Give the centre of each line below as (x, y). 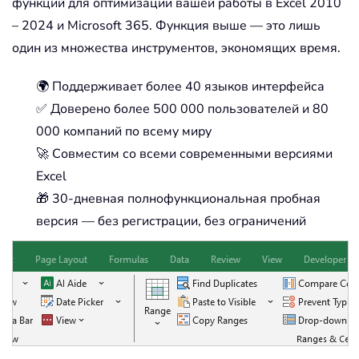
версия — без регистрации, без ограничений (171, 221)
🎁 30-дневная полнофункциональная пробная (178, 198)
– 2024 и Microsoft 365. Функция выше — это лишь (166, 25)
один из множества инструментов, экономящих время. (176, 48)
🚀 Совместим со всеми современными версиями (184, 153)
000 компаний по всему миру (124, 131)
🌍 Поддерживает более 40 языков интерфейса (180, 86)
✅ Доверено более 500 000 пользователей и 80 (182, 109)
